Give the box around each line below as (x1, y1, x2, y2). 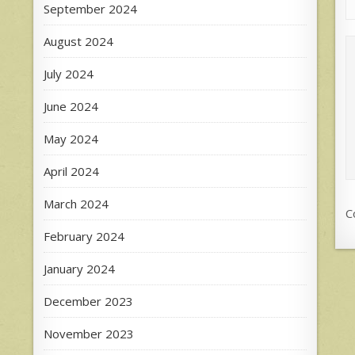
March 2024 (44, 195, 109, 212)
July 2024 (44, 65, 94, 82)
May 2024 (44, 130, 98, 147)
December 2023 (44, 292, 133, 309)
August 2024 (44, 32, 113, 49)
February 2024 (44, 227, 124, 244)
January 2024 (44, 260, 115, 277)
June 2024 (44, 97, 98, 114)
